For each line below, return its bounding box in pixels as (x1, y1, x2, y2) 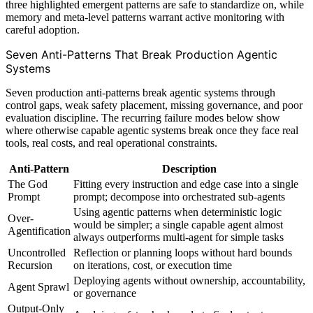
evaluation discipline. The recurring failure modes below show (6, 111, 280, 124)
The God (8, 177, 48, 190)
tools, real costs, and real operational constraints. (6, 136, 217, 149)
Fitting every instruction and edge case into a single (73, 177, 298, 190)
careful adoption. (6, 23, 80, 36)
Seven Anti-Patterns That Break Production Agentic (6, 47, 277, 61)
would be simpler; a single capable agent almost (73, 218, 283, 231)
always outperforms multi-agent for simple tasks (73, 231, 284, 243)
